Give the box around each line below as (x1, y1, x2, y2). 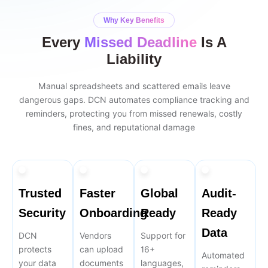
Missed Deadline (84, 33, 201, 50)
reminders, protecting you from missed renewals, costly (26, 108, 242, 118)
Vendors (80, 230, 111, 240)
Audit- (202, 186, 236, 200)
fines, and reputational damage (73, 122, 195, 132)
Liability (106, 50, 162, 67)
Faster (80, 186, 115, 200)
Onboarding (80, 206, 147, 220)
